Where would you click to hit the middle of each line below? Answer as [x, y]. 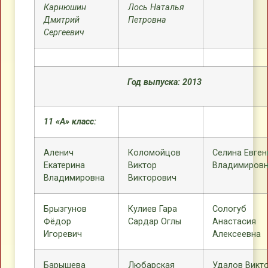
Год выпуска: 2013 [165, 82]
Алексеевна [237, 234]
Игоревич [63, 234]
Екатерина [64, 165]
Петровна [147, 20]
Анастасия [234, 222]
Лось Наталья [156, 7]
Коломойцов [154, 153]
